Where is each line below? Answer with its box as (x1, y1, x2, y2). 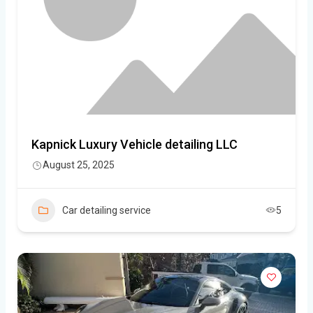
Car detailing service (62, 204, 151, 216)
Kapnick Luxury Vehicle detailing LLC (31, 136, 238, 152)
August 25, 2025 (43, 159, 115, 170)
